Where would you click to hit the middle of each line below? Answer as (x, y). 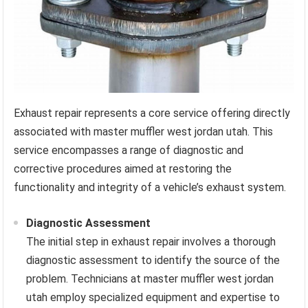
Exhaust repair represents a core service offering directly (152, 113)
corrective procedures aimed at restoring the (123, 169)
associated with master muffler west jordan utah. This (144, 132)
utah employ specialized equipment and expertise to (153, 298)
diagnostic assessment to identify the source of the (153, 261)
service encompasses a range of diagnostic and (129, 151)
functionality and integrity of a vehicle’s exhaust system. (150, 188)
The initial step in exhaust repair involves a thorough (151, 242)
